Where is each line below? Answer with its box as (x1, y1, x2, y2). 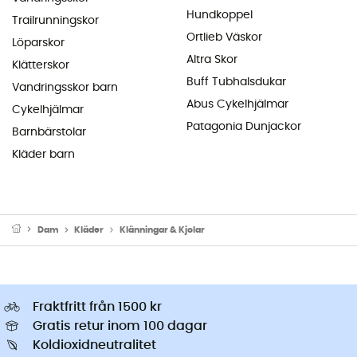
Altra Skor (186, 53, 237, 65)
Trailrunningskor (12, 14, 99, 26)
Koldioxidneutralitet (33, 338, 156, 351)
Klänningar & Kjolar (119, 225, 205, 234)
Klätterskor (12, 59, 69, 71)
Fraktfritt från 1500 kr (33, 300, 162, 313)
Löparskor (12, 37, 65, 49)
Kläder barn (12, 148, 75, 160)
